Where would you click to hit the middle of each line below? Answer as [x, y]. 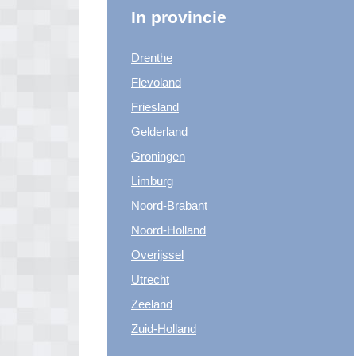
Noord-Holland [168, 230]
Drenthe [152, 58]
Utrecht [150, 279]
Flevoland [156, 82]
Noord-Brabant [169, 205]
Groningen [158, 156]
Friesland [155, 107]
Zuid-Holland [164, 329]
